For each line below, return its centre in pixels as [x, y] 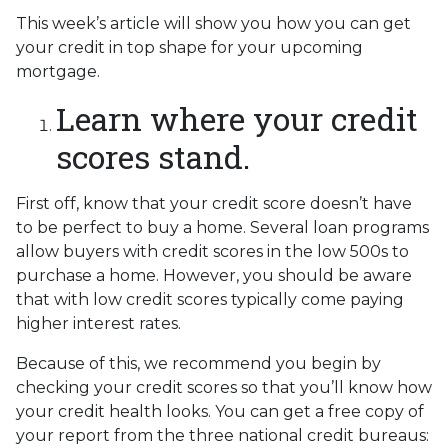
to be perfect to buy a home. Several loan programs [222, 227]
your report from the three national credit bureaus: [222, 435]
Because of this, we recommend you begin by [198, 363]
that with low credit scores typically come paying [210, 299]
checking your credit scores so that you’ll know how [224, 387]
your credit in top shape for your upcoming [189, 47]
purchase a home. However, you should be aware [214, 275]
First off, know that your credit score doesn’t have [214, 203]
